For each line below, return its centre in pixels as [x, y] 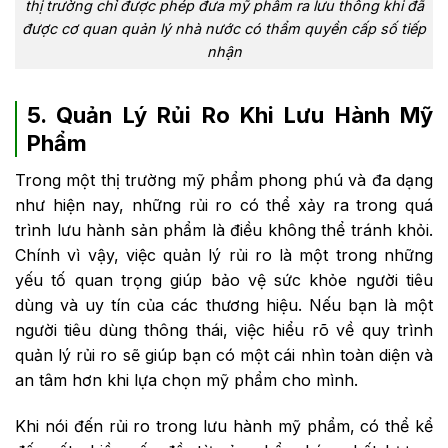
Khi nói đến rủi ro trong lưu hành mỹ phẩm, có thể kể [224, 425]
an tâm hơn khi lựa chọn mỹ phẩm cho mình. [186, 379]
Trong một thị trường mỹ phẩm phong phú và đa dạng [224, 179]
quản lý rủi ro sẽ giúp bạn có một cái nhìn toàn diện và [224, 354]
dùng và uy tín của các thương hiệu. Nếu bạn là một [224, 304]
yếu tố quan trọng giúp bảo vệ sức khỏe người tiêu [224, 279]
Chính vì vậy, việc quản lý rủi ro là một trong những [224, 254]
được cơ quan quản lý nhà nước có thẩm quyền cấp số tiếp [224, 29]
